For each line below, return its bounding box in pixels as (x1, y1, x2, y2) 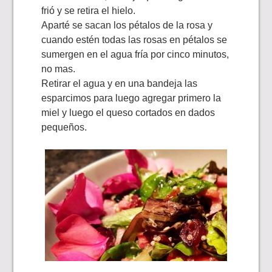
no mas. (41, 64, 76, 75)
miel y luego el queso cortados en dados (41, 107, 216, 118)
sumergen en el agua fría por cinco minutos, (41, 49, 229, 60)
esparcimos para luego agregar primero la (41, 93, 222, 104)
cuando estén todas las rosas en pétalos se (41, 35, 228, 46)
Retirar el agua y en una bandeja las (41, 78, 198, 89)
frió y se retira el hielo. (41, 5, 136, 16)
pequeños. (41, 122, 87, 133)
